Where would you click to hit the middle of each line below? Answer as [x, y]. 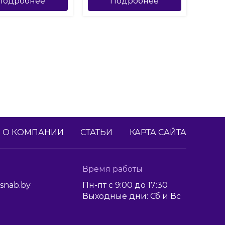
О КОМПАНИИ [33, 133]
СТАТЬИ [97, 133]
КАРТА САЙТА [158, 133]
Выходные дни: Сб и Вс [131, 196]
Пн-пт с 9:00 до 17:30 [125, 185]
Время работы [112, 169]
